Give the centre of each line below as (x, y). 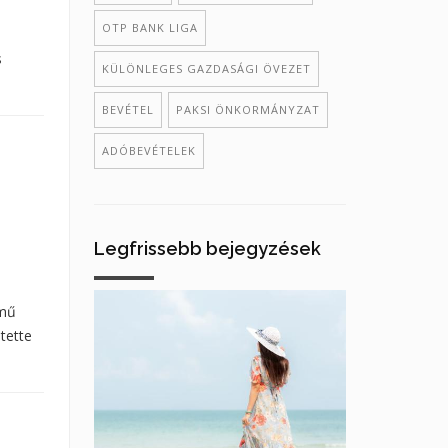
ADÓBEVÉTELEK (148, 150)
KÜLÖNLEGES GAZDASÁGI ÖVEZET (206, 68)
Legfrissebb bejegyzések (207, 248)
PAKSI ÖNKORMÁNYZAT (247, 109)
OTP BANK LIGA (149, 27)
